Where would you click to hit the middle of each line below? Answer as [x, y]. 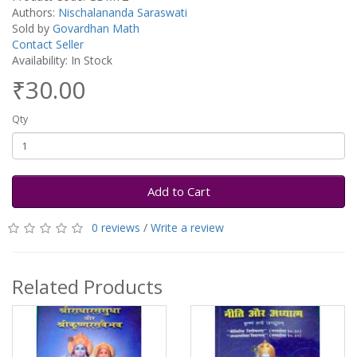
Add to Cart [178, 191]
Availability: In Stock [62, 60]
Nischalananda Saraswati [123, 12]
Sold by [32, 28]
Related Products [87, 286]
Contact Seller [48, 44]
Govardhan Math [96, 28]
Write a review [187, 228]
